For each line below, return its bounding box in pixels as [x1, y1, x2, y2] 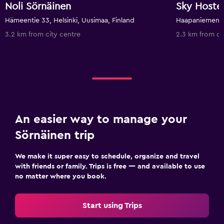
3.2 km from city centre [5, 31, 80, 38]
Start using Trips [82, 201, 142, 209]
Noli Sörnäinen [5, 1, 71, 11]
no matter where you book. [15, 173, 106, 180]
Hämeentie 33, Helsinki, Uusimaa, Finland [5, 17, 134, 24]
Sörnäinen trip [15, 129, 94, 141]
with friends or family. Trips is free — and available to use [15, 163, 205, 170]
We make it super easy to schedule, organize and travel [15, 153, 199, 160]
